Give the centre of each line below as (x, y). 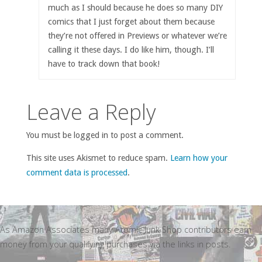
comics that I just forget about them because (131, 21)
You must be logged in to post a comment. (105, 135)
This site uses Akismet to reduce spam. (98, 158)
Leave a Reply (91, 112)
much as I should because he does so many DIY (135, 7)
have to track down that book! (104, 63)
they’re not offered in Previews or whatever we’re (137, 35)
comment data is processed (77, 173)
